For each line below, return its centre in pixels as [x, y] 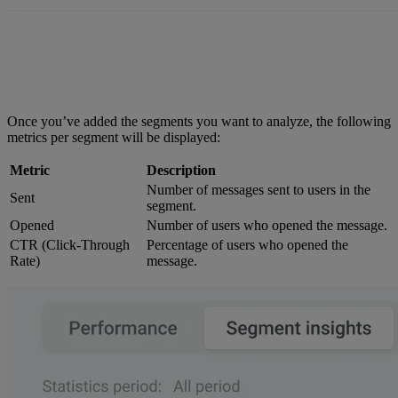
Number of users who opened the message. [267, 226]
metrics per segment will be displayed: [114, 138]
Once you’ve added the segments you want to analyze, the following [199, 122]
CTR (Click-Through [70, 245]
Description [181, 171]
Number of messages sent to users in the [259, 190]
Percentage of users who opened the [247, 245]
